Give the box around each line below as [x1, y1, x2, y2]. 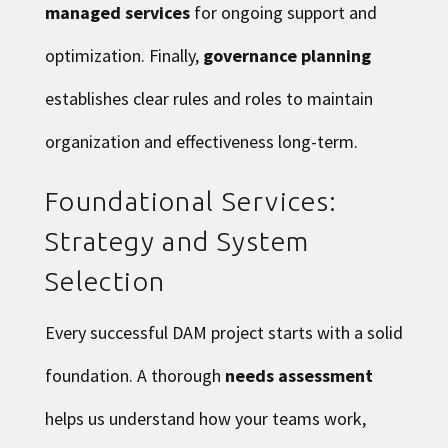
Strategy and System [44, 225, 310, 256]
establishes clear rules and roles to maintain [44, 86, 373, 110]
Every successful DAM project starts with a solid [44, 320, 403, 344]
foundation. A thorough [44, 363, 225, 387]
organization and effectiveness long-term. [44, 129, 358, 153]
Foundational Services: [44, 185, 338, 216]
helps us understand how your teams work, [44, 406, 366, 430]
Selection [44, 265, 166, 296]
